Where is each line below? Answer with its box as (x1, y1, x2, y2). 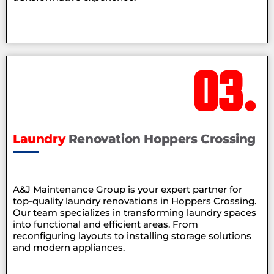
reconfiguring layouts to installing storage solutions (13, 230, 251, 242)
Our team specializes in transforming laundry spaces (13, 207, 256, 219)
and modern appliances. (13, 242, 125, 254)
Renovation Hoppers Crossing (68, 131, 256, 147)
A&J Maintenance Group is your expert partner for (13, 183, 242, 196)
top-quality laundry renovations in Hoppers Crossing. (13, 195, 256, 207)
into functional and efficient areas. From (13, 218, 198, 231)
